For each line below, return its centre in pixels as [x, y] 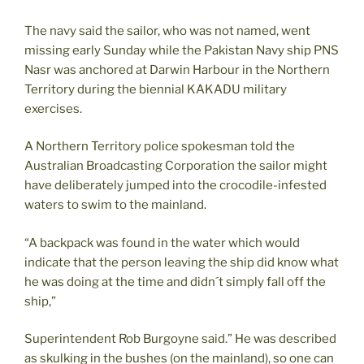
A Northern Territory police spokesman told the [160, 147]
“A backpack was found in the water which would [162, 243]
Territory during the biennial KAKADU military [156, 89]
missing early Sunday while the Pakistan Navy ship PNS [182, 50]
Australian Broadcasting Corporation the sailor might [176, 166]
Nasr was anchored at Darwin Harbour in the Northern [177, 69]
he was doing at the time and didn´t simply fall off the [175, 282]
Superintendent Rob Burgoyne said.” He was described [180, 339]
